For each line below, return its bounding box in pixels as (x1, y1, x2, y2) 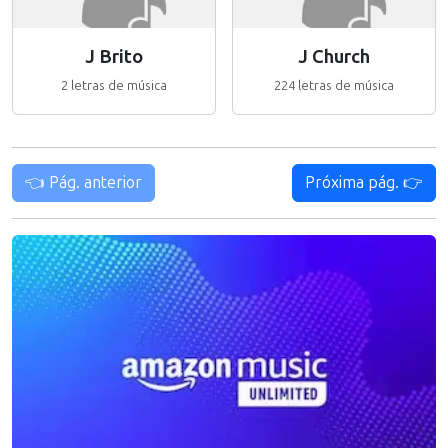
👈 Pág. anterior (25, 173, 142, 192)
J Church (298, 46, 370, 68)
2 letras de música (61, 78, 167, 93)
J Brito (85, 46, 143, 68)
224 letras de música (274, 78, 394, 93)
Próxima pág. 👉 (305, 173, 423, 192)
